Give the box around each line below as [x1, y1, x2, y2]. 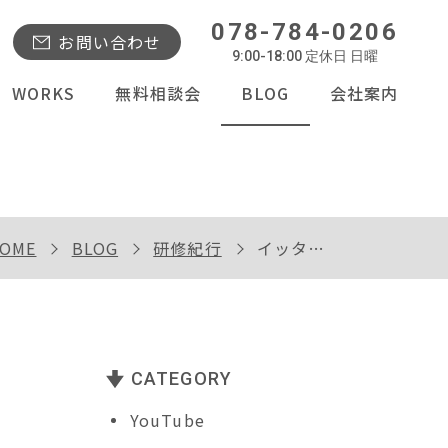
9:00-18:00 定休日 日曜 [231, 48, 378, 64]
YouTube [130, 408, 205, 432]
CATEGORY [131, 368, 232, 389]
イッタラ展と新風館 [256, 236, 309, 260]
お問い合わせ [58, 29, 162, 54]
